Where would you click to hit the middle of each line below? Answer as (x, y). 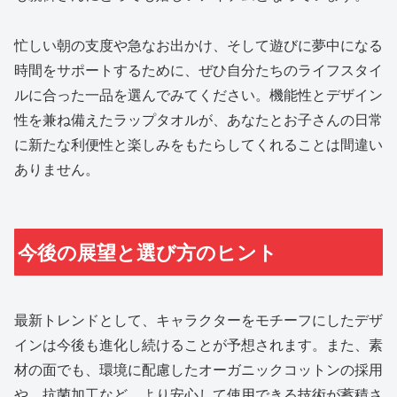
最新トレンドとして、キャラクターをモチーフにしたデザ (198, 319)
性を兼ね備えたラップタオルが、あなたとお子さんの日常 (198, 120)
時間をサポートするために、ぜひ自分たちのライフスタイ (198, 70)
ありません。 (57, 169)
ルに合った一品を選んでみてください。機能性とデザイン (198, 95)
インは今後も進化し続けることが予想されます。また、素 (198, 344)
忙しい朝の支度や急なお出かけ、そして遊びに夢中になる (198, 45)
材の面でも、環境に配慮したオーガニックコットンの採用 (198, 369)
